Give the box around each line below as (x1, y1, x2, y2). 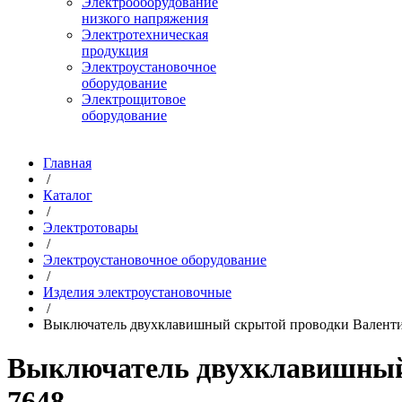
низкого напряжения (82, 11, 208, 26)
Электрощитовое (82, 92, 186, 107)
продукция (82, 43, 148, 58)
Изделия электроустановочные (43, 284, 232, 300)
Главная (43, 155, 92, 170)
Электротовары (43, 220, 138, 235)
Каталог (43, 188, 92, 203)
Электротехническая (82, 27, 208, 42)
